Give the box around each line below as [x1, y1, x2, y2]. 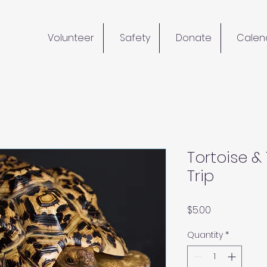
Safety [120, 31, 150, 45]
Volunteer [48, 31, 94, 45]
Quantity [187, 229, 223, 241]
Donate [176, 31, 212, 45]
